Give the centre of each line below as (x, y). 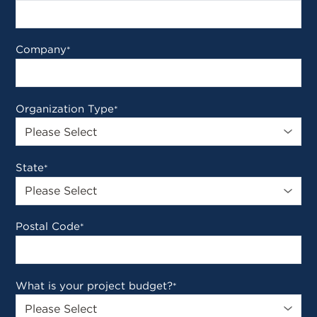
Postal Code (48, 227)
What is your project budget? (94, 286)
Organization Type (65, 109)
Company (41, 50)
